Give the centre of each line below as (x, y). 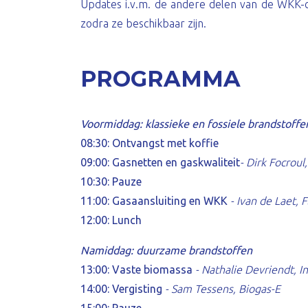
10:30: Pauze (111, 181)
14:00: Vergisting (123, 289)
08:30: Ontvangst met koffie (150, 143)
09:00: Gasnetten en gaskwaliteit (160, 162)
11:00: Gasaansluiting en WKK (154, 201)
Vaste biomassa (151, 269)
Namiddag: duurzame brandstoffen (166, 250)
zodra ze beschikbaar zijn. (143, 23)
